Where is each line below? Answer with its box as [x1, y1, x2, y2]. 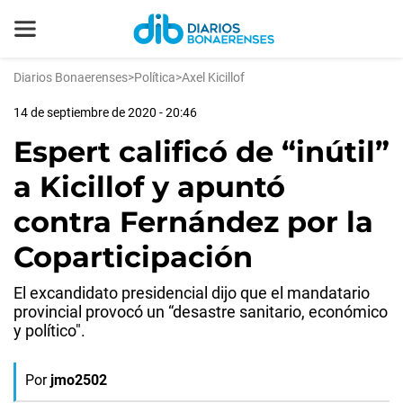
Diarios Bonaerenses [13, 70, 128, 85]
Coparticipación [13, 239, 253, 274]
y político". [13, 321, 85, 340]
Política [134, 70, 175, 85]
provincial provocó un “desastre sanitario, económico [13, 302, 388, 321]
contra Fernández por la [13, 204, 373, 239]
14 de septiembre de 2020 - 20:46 [13, 105, 197, 120]
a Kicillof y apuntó [13, 169, 285, 204]
